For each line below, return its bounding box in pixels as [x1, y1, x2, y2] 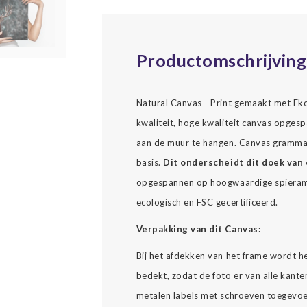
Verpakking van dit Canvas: [136, 223, 261, 234]
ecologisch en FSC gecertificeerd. [136, 197, 278, 208]
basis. [136, 157, 164, 168]
